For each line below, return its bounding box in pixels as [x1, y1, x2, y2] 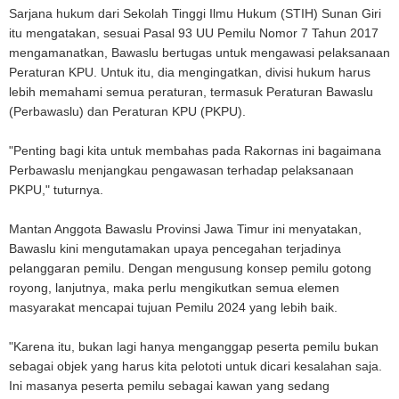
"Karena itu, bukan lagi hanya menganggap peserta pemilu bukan [9, 338, 379, 354]
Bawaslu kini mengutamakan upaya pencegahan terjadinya [9, 240, 341, 256]
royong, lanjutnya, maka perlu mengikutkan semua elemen [9, 280, 339, 295]
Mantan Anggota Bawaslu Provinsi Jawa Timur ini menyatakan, [9, 221, 362, 236]
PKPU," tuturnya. [9, 182, 103, 197]
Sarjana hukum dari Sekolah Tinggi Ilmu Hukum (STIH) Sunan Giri [9, 5, 381, 20]
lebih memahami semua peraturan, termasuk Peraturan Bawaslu [9, 84, 373, 99]
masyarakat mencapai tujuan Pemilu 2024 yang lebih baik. [9, 299, 338, 314]
